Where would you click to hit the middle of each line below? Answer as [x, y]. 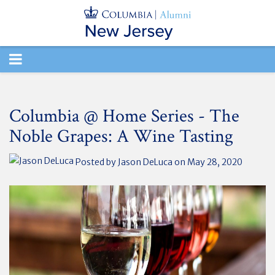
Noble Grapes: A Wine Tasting [121, 137]
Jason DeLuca [145, 162]
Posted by [96, 162]
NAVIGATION [54, 85]
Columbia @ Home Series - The [124, 116]
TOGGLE [37, 59]
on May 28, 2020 [207, 162]
